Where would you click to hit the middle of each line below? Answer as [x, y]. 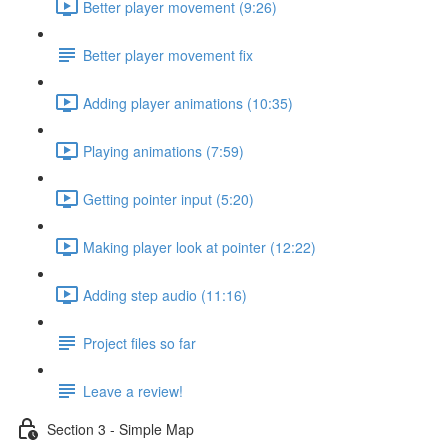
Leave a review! [133, 390]
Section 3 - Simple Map [120, 428]
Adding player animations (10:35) [188, 102]
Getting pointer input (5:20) [168, 198]
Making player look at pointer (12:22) [199, 246]
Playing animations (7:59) [163, 150]
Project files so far [139, 342]
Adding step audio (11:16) [165, 294]
